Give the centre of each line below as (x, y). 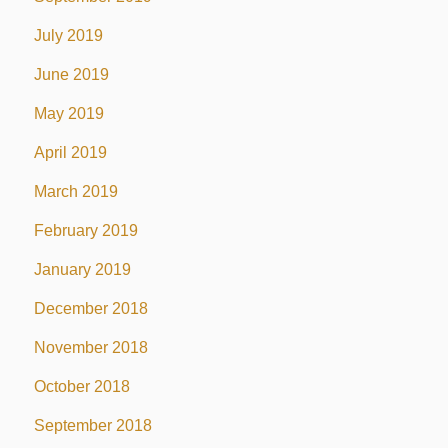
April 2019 (70, 152)
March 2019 (75, 191)
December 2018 (90, 308)
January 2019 (82, 269)
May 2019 (68, 113)
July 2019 (68, 35)
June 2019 (71, 74)
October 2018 (81, 386)
